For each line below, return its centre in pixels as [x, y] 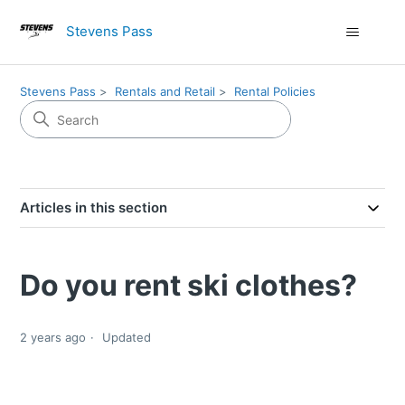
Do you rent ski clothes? [189, 285]
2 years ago [53, 338]
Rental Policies [275, 91]
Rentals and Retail [165, 91]
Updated [127, 338]
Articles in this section [94, 207]
